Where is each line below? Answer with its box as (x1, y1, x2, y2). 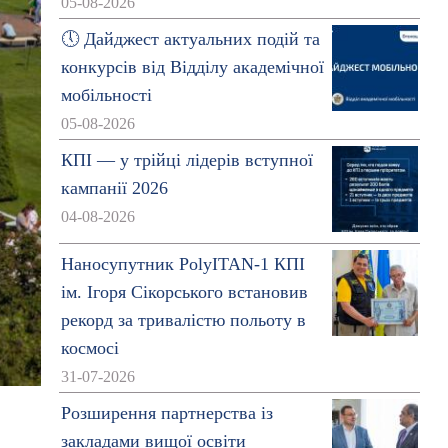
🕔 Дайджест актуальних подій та (60, 29, 320, 49)
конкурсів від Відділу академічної (60, 57, 324, 77)
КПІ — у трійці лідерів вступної (60, 150, 313, 170)
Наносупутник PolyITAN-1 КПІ (60, 254, 305, 274)
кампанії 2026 (60, 178, 168, 198)
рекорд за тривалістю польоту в (60, 310, 306, 330)
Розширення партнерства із (60, 403, 273, 423)
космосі (60, 338, 119, 358)
